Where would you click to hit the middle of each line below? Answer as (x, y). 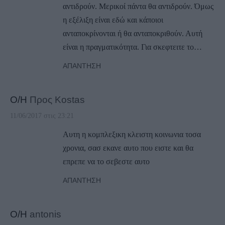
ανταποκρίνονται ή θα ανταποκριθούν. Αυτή (133, 34)
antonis (45, 214)
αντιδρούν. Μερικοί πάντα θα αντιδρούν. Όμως (138, 7)
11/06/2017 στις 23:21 (42, 116)
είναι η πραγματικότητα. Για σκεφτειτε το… (132, 47)
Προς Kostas (57, 100)
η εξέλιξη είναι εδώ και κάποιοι (113, 20)
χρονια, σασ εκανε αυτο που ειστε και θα (128, 148)
